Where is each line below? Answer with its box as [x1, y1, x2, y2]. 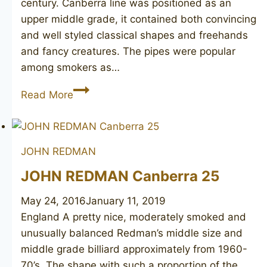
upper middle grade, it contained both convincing [21, 13, 256, 26]
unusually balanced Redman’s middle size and [21, 227, 243, 240]
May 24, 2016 [21, 195, 86, 207]
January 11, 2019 [86, 195, 166, 207]
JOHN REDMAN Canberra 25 [21, 167, 219, 185]
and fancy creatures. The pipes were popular [21, 45, 235, 58]
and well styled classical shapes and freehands [21, 29, 248, 42]
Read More [21, 89, 73, 101]
